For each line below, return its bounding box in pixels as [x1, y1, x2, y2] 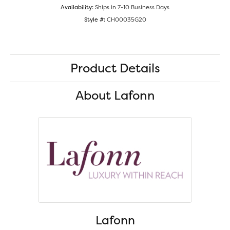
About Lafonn [75, 87, 155, 104]
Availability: [61, 3, 93, 12]
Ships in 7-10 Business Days [95, 3, 169, 12]
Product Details [70, 60, 160, 77]
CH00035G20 [106, 15, 146, 24]
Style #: [84, 15, 105, 24]
